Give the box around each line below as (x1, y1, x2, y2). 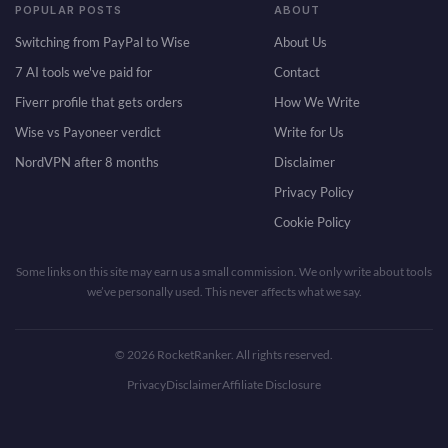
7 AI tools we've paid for (15, 64, 152, 80)
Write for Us (274, 124, 344, 140)
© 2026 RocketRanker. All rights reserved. (115, 347, 333, 362)
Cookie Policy (274, 214, 351, 230)
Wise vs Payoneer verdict (15, 124, 161, 140)
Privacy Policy (274, 184, 354, 200)
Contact (274, 64, 320, 80)
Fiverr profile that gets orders (15, 94, 183, 110)
